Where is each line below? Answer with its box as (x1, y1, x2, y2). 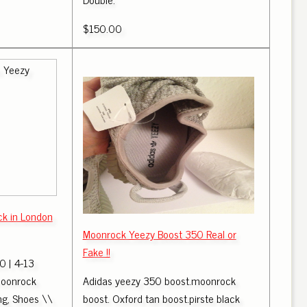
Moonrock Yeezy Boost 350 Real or (82, 225, 236, 243)
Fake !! (82, 243, 110, 260)
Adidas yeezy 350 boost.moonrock (82, 271, 236, 289)
